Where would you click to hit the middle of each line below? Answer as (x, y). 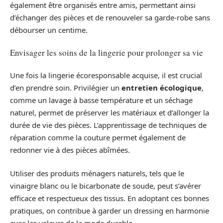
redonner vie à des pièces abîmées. (70, 150)
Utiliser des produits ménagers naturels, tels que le (97, 173)
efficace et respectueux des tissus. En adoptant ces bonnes (110, 198)
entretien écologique (162, 87)
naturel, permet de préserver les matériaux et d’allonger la (110, 112)
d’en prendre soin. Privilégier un (66, 87)
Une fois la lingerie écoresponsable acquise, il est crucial (106, 75)
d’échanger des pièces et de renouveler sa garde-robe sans (110, 17)
